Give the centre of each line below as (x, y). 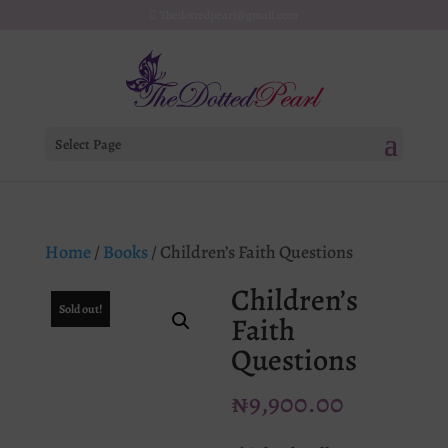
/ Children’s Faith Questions (250, 252)
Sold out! (80, 309)
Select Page (87, 144)
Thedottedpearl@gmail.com (229, 15)
